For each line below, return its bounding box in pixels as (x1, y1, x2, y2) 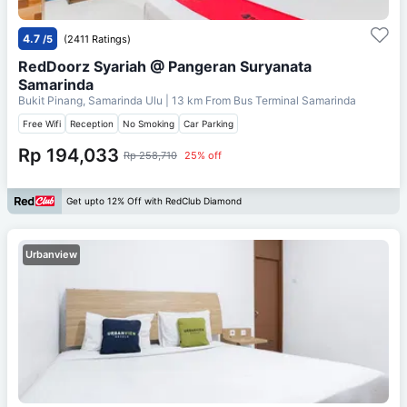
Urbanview (25, 247, 77, 261)
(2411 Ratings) (64, 32, 131, 45)
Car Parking (184, 117, 233, 129)
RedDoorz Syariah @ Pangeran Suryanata (18, 56, 312, 75)
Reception (70, 117, 114, 129)
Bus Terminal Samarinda (233, 93, 356, 107)
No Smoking (123, 117, 174, 129)
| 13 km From (165, 93, 231, 107)
